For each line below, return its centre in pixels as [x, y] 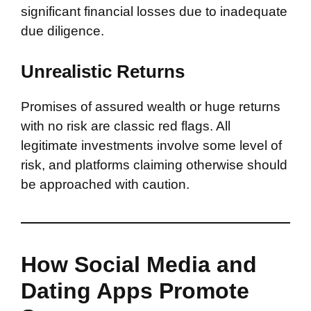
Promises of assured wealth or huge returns [151, 107]
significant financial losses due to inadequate [154, 11]
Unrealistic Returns [103, 72]
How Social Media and [139, 264]
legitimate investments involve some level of [151, 145]
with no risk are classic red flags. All [126, 126]
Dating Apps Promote [135, 291]
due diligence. [62, 31]
